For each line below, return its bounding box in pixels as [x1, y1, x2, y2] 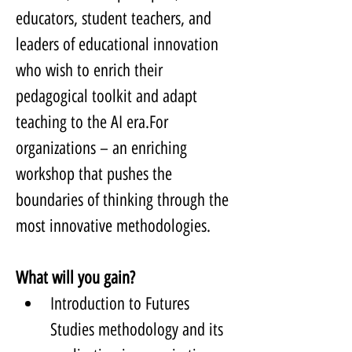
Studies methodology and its [50, 319, 227, 341]
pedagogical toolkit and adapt [16, 86, 201, 108]
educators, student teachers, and [16, 8, 215, 30]
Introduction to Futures [50, 293, 193, 315]
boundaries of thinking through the [16, 189, 233, 211]
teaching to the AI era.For [16, 112, 172, 134]
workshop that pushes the [16, 163, 176, 185]
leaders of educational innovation [16, 34, 222, 56]
